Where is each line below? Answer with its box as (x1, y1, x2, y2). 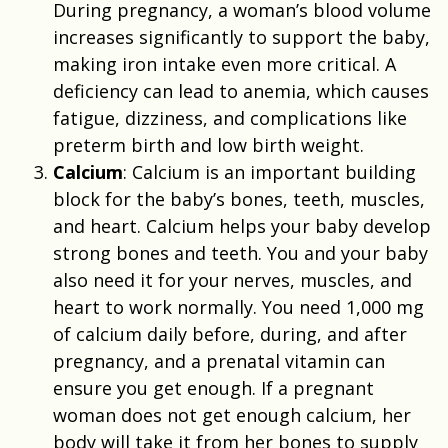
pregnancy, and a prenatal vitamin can (53, 348, 385, 373)
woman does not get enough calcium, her (53, 402, 411, 427)
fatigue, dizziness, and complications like (53, 105, 407, 130)
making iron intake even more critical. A (53, 51, 396, 76)
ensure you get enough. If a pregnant (53, 375, 374, 400)
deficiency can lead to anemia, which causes (53, 78, 429, 103)
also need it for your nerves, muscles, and (53, 267, 412, 292)
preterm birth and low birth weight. (53, 132, 364, 157)
